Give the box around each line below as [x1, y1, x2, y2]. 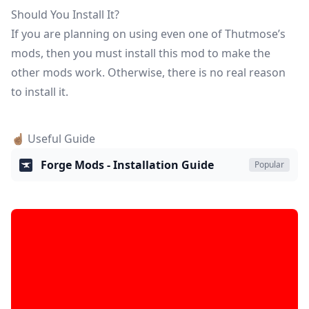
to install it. [11, 84, 68, 99]
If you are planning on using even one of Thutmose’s [11, 26, 286, 41]
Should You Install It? [11, 7, 119, 22]
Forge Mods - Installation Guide [41, 157, 215, 172]
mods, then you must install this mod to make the [11, 46, 270, 61]
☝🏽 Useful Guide [11, 131, 95, 146]
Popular [255, 159, 284, 170]
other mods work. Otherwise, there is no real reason [11, 65, 286, 80]
